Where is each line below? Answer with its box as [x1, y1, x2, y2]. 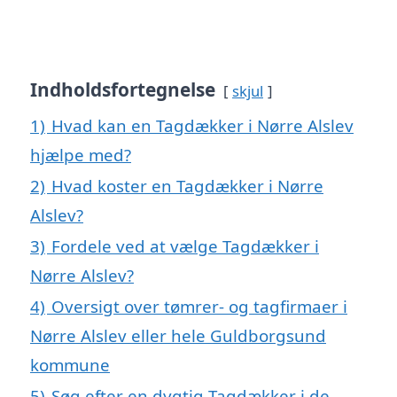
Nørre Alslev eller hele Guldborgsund [30, 324, 326, 347]
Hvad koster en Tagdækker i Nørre [51, 175, 323, 198]
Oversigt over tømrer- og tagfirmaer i [51, 295, 347, 318]
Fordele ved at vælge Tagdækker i [51, 235, 319, 258]
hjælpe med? [30, 144, 131, 167]
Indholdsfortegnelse [30, 77, 215, 103]
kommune [30, 354, 110, 377]
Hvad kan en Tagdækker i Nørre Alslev [51, 114, 354, 137]
